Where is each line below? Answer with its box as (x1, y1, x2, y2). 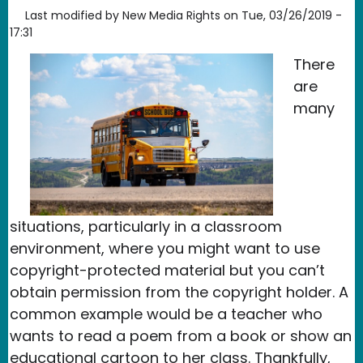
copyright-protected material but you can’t (10, 260, 325, 281)
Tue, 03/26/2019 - (241, 6, 342, 23)
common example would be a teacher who (10, 304, 322, 325)
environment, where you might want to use (10, 238, 320, 259)
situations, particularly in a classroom (10, 216, 282, 237)
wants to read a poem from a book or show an (10, 326, 352, 347)
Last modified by (25, 6, 119, 23)
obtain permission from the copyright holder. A (10, 282, 348, 303)
